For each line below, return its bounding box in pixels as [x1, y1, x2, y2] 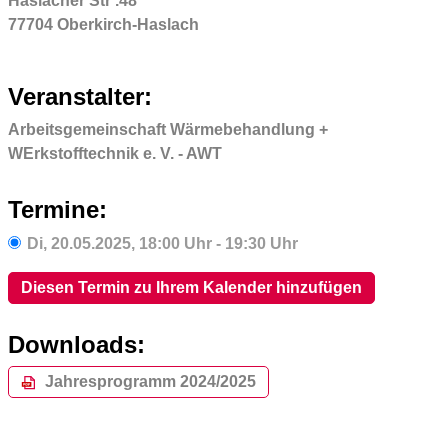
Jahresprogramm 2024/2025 [44, 373, 256, 391]
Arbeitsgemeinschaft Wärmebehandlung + [7, 121, 328, 139]
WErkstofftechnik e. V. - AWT [7, 145, 222, 163]
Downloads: [7, 330, 145, 358]
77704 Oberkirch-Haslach [7, 15, 199, 33]
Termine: [7, 196, 107, 224]
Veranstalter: [7, 82, 152, 110]
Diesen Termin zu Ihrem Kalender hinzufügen [20, 278, 362, 296]
